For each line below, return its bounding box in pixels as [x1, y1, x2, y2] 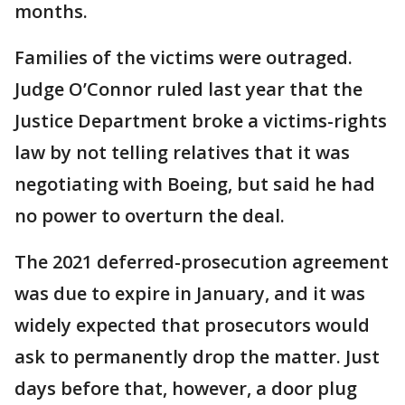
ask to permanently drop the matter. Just [14, 344, 380, 369]
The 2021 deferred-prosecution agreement [14, 249, 389, 274]
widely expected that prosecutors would [14, 312, 370, 337]
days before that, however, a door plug [14, 375, 357, 400]
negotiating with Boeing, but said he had [14, 171, 375, 196]
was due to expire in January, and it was [14, 280, 365, 306]
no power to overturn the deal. [14, 202, 285, 228]
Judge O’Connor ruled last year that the [14, 76, 363, 101]
